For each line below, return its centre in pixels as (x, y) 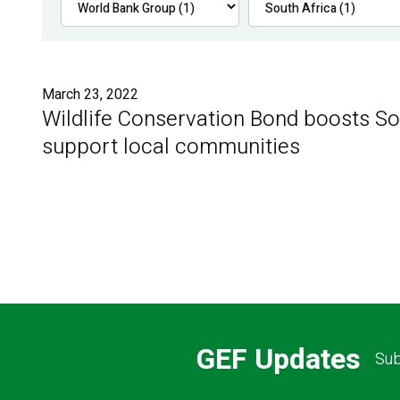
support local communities (171, 146)
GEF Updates (278, 360)
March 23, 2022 (90, 94)
